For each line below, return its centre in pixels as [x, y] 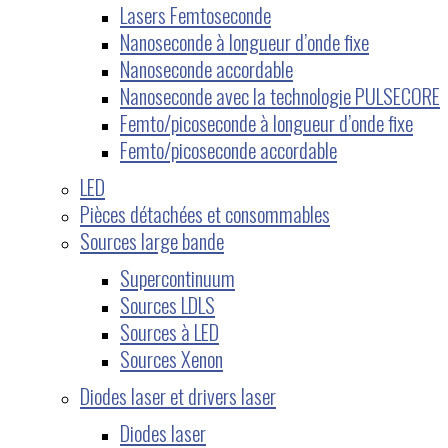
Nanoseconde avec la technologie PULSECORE [280, 95]
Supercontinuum [177, 277]
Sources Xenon [171, 358]
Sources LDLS [167, 304]
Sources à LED [169, 331]
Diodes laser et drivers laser [178, 395]
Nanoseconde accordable [206, 68]
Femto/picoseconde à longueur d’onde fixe [266, 122]
